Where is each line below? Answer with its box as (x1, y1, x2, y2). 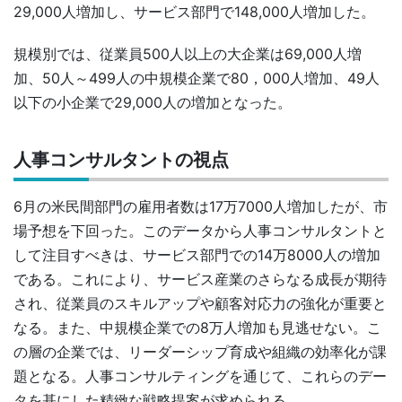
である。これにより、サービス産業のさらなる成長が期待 (13, 269, 387, 288)
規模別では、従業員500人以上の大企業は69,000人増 (13, 44, 362, 63)
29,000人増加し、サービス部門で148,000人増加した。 (13, 2, 375, 21)
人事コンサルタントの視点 (13, 148, 229, 170)
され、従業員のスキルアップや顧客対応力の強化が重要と (13, 293, 387, 312)
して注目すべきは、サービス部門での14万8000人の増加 (13, 245, 380, 264)
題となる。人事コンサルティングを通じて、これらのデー (13, 366, 387, 385)
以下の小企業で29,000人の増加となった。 (13, 92, 292, 111)
